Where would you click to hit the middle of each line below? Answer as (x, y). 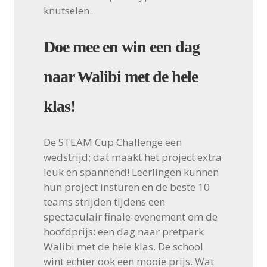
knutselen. (67, 11)
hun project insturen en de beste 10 (126, 187)
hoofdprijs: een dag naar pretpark (123, 232)
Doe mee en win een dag (121, 47)
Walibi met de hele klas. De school (123, 247)
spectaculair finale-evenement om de (130, 217)
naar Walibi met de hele (120, 77)
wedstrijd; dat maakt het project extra (132, 157)
